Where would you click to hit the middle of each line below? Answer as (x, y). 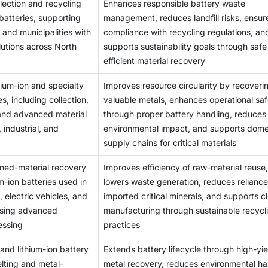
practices (122, 225)
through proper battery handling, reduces (185, 114)
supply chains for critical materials (170, 143)
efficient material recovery (154, 61)
